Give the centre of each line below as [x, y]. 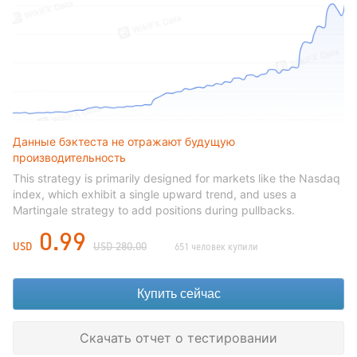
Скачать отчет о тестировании [178, 337]
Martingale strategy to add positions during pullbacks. [154, 210]
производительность [69, 157]
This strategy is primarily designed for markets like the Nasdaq [177, 178]
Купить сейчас [178, 293]
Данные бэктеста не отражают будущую [124, 141]
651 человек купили [216, 247]
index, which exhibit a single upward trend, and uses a [155, 194]
